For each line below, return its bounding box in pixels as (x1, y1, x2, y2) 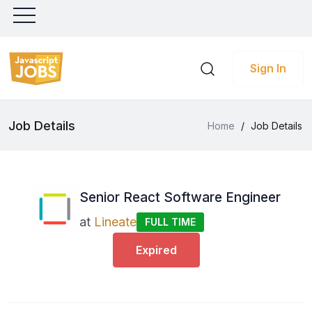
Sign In (250, 61, 286, 75)
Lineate (93, 214, 136, 229)
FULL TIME (144, 215, 196, 228)
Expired (135, 243, 177, 257)
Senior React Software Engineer (79, 189, 281, 205)
